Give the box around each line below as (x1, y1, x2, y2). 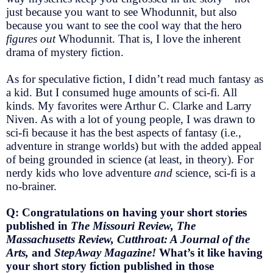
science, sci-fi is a (172, 166, 255, 179)
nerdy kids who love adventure (6, 166, 154, 179)
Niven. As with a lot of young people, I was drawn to (6, 112, 255, 126)
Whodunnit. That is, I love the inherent (55, 32, 241, 45)
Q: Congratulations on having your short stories (6, 206, 247, 219)
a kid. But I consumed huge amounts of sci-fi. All (6, 85, 237, 99)
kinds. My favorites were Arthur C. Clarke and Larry (6, 99, 252, 112)
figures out (6, 32, 55, 45)
